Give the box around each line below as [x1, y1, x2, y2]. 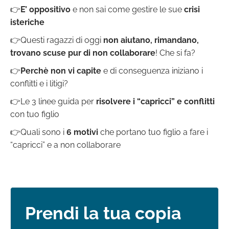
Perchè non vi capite [20, 66, 101, 76]
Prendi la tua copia [25, 203, 181, 224]
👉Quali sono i [10, 127, 66, 138]
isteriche [10, 17, 44, 28]
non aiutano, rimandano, [103, 35, 199, 45]
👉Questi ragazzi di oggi [10, 35, 103, 45]
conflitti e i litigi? [10, 79, 68, 89]
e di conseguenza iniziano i [101, 66, 203, 76]
